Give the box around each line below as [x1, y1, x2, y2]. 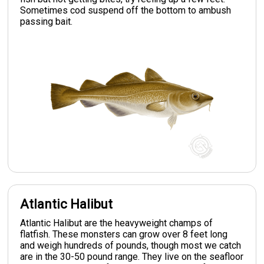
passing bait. [20, 15, 73, 27]
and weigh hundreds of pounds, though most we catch [20, 239, 242, 251]
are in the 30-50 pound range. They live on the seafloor [20, 250, 244, 262]
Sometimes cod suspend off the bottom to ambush [20, 4, 232, 16]
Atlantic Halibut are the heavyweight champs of [20, 217, 213, 229]
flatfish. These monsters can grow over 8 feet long [20, 228, 228, 240]
